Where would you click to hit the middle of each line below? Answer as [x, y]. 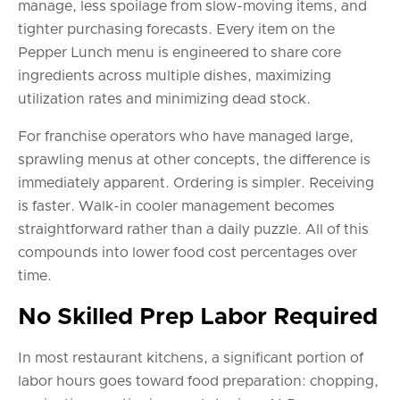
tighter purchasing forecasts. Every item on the [176, 30]
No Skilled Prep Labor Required [198, 317]
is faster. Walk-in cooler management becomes [176, 207]
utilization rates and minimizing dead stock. [164, 100]
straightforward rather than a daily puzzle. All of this [193, 230]
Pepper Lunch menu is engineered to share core [179, 53]
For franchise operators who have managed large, [186, 137]
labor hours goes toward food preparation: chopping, [198, 382]
